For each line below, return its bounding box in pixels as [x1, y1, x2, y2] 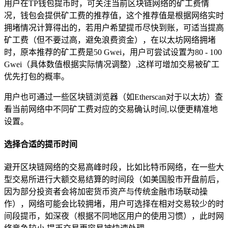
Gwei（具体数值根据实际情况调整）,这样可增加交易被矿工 [4, 60, 219, 69]
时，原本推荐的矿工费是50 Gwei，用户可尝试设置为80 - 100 [4, 47, 222, 56]
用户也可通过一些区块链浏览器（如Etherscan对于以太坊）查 [4, 92, 223, 101]
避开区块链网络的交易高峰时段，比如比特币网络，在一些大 [4, 163, 224, 172]
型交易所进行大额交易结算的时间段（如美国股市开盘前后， [4, 175, 224, 184]
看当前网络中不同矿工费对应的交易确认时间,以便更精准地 [4, 104, 218, 113]
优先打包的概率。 [4, 72, 69, 81]
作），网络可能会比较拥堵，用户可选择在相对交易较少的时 [4, 199, 224, 209]
